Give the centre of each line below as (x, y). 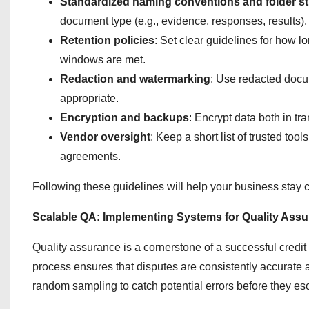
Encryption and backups (124, 118)
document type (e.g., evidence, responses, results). (183, 21)
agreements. (90, 156)
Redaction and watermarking (135, 79)
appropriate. (89, 98)
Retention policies (107, 40)
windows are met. (103, 60)
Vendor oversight (105, 137)
